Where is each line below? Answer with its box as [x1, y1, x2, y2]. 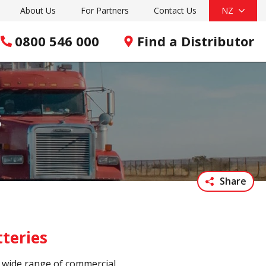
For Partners [81, 5, 129, 16]
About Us [20, 5, 56, 16]
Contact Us [154, 5, 197, 16]
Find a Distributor [137, 32, 254, 50]
